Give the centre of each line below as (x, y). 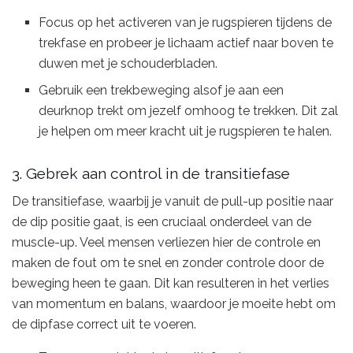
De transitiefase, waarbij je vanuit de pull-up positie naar (173, 202)
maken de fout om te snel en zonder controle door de (168, 263)
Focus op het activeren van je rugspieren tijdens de (186, 23)
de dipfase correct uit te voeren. (104, 325)
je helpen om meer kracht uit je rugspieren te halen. (186, 132)
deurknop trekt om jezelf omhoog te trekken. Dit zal (189, 111)
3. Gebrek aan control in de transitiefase (151, 173)
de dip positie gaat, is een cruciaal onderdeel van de (162, 222)
